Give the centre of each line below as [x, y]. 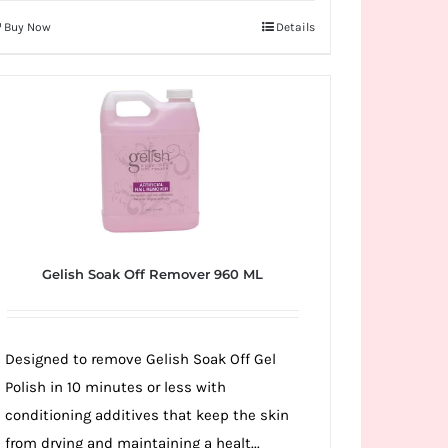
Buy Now [28, 27]
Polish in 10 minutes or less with [116, 387]
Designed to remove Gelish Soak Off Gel [141, 359]
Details [295, 27]
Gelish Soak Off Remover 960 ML [153, 274]
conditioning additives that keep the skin [147, 415]
